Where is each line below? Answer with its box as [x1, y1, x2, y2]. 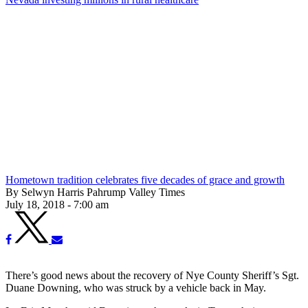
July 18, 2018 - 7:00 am [5, 198, 109, 210]
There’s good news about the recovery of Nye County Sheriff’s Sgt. [5, 269, 299, 281]
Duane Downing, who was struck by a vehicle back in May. [5, 281, 266, 294]
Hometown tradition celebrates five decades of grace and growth [5, 173, 285, 186]
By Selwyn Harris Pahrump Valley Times [5, 186, 185, 198]
